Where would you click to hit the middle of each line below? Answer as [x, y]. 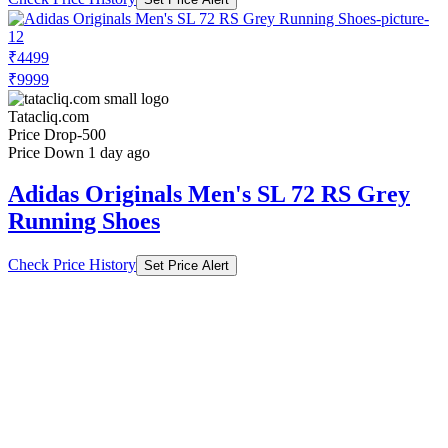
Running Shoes [84, 221]
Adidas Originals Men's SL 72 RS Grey [209, 194]
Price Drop [42, 134]
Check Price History [72, 265]
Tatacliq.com [48, 116]
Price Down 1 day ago [79, 152]
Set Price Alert [186, 266]
